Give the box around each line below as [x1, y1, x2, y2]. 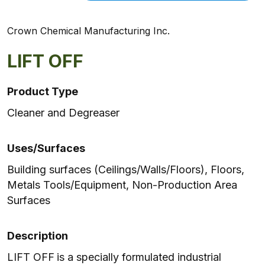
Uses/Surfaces [7, 142, 85, 154]
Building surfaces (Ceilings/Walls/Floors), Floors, [7, 163, 244, 176]
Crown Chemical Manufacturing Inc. [7, 25, 170, 37]
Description [7, 230, 68, 242]
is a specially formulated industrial [57, 251, 221, 263]
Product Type [7, 85, 78, 98]
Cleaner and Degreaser [7, 106, 119, 119]
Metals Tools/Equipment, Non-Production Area [7, 179, 237, 191]
